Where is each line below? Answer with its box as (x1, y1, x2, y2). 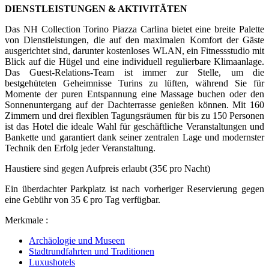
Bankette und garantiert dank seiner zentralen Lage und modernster (5, 132, 264, 143)
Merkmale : (5, 215, 48, 226)
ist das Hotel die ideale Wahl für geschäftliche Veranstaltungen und (5, 121, 264, 132)
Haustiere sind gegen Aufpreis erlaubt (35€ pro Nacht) (5, 163, 210, 174)
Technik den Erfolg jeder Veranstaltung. (5, 143, 156, 154)
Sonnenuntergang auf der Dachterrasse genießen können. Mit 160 (5, 100, 264, 110)
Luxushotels (29, 257, 75, 268)
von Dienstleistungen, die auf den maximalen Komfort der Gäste (5, 35, 264, 46)
